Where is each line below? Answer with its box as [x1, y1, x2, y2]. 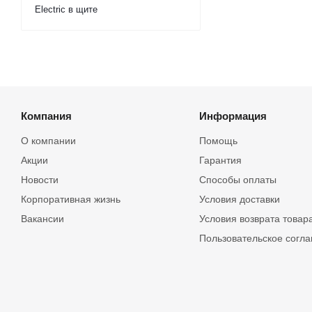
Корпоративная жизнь [21, 194, 120, 205]
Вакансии [21, 213, 64, 224]
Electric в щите [35, 4, 97, 15]
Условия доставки [198, 194, 280, 205]
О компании [21, 135, 76, 146]
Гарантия [198, 155, 242, 166]
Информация [198, 110, 267, 122]
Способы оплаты [198, 174, 276, 185]
